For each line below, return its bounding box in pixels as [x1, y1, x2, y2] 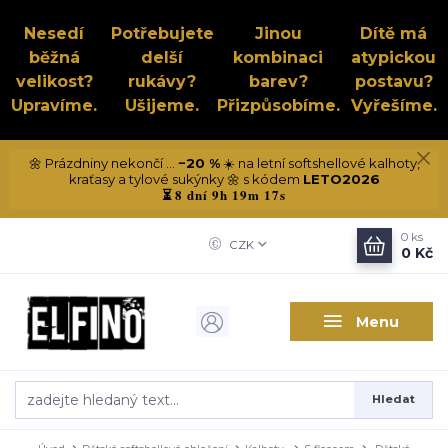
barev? [248, 72, 308, 91]
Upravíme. [11, 96, 98, 115]
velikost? [15, 72, 93, 91]
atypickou [351, 48, 437, 67]
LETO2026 [302, 170, 380, 187]
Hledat [371, 392, 415, 407]
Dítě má [360, 24, 428, 43]
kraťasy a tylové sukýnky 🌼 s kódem [68, 170, 303, 187]
